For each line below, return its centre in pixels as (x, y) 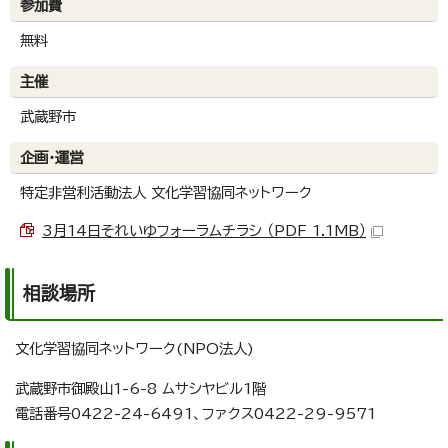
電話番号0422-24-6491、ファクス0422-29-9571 (195, 414)
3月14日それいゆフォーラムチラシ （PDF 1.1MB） (204, 231)
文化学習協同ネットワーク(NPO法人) (134, 349)
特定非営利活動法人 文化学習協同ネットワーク (166, 193)
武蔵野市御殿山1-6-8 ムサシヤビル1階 (140, 389)
